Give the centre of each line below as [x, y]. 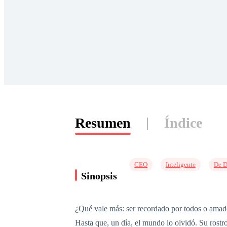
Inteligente [181, 164]
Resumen [103, 123]
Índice [183, 123]
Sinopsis [99, 176]
